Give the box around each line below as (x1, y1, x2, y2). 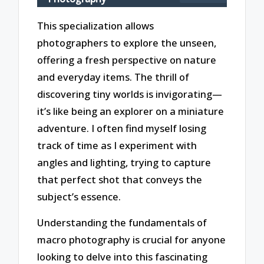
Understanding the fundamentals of (37, 216, 207, 230)
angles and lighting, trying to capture (37, 155, 212, 169)
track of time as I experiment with (37, 138, 197, 152)
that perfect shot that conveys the (37, 172, 203, 186)
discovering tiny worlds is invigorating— (37, 87, 223, 101)
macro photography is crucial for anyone (37, 233, 226, 247)
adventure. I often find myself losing (37, 121, 207, 135)
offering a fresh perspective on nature (37, 52, 217, 67)
